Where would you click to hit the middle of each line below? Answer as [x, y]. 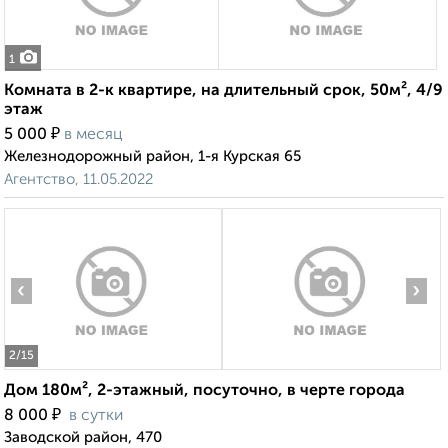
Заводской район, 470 [83, 438]
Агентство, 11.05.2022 [78, 180]
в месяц [93, 135]
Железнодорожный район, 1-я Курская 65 [152, 157]
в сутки [96, 416]
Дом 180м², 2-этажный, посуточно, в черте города [204, 391]
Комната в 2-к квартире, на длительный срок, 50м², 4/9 [223, 91]
